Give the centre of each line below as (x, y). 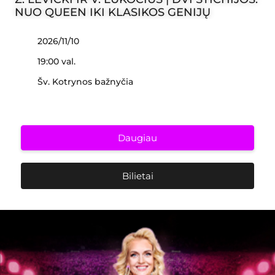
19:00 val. (56, 61)
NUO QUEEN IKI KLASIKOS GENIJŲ (113, 12)
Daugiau (137, 138)
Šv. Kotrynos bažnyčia (85, 82)
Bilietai (137, 176)
